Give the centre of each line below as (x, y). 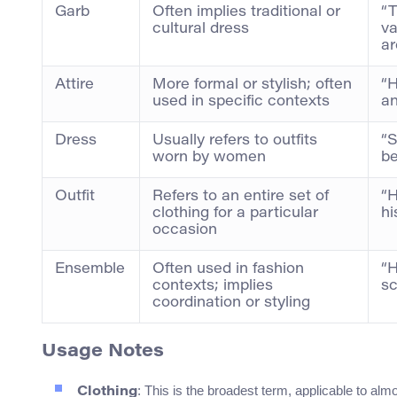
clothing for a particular (235, 214)
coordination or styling (231, 304)
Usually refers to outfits (235, 141)
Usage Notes (103, 352)
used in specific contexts (241, 102)
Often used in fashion (228, 270)
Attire (74, 86)
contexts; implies (213, 287)
